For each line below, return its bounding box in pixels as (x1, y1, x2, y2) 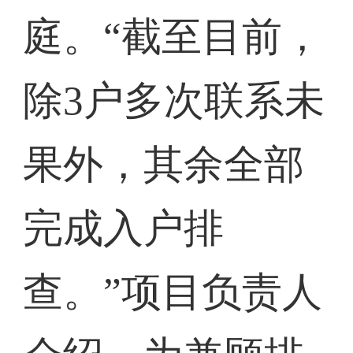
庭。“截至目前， (23, 14, 323, 60)
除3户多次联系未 (23, 78, 325, 124)
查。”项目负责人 (23, 269, 323, 315)
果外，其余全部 (23, 142, 305, 188)
